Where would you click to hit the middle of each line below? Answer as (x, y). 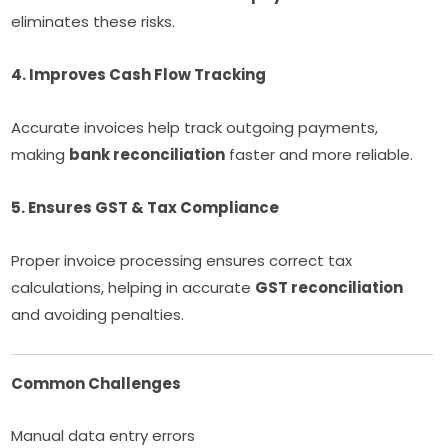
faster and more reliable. (319, 154)
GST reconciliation (329, 287)
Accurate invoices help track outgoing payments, (195, 127)
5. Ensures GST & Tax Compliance (145, 207)
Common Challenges (96, 383)
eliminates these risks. (93, 21)
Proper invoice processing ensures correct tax (182, 260)
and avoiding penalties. (98, 314)
